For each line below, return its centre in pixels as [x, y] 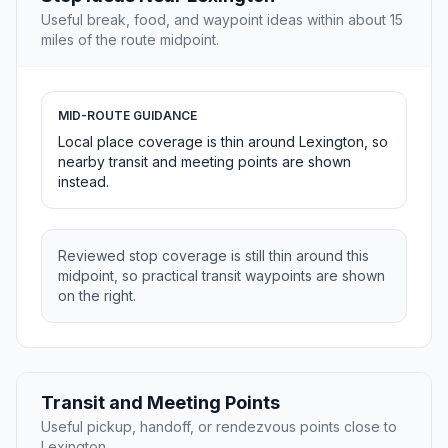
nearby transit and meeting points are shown [204, 162]
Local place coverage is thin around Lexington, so [223, 142]
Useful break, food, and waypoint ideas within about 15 [222, 20]
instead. [83, 182]
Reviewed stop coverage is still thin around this [213, 256]
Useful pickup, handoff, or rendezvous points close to [219, 427]
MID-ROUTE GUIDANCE [127, 116]
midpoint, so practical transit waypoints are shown [221, 276]
